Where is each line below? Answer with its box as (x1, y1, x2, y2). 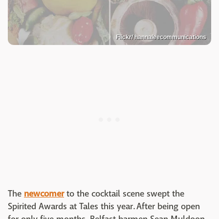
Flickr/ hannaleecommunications (116, 33, 206, 41)
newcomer (24, 188, 64, 199)
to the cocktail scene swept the (64, 188, 184, 199)
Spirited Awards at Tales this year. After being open (8, 200, 200, 212)
